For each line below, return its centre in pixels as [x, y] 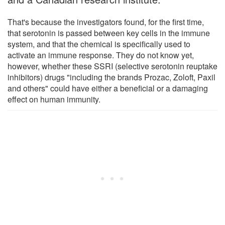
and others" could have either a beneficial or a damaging [108, 88]
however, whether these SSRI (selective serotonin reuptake [113, 66]
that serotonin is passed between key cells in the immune [109, 33]
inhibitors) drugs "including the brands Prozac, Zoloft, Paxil [111, 77]
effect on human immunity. [54, 99]
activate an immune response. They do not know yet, [101, 55]
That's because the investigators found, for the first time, [106, 22]
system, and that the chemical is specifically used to [99, 44]
